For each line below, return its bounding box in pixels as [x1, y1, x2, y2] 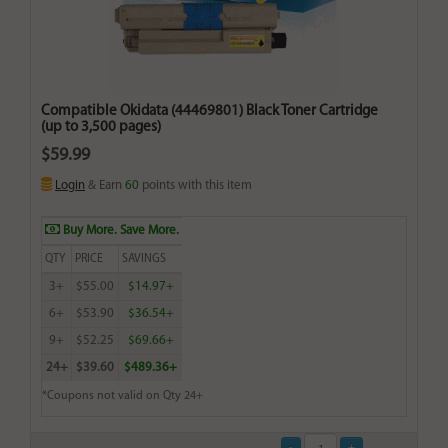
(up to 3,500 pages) [41, 120, 161, 136]
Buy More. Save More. [60, 224, 179, 238]
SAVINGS [122, 253, 166, 266]
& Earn [85, 179, 125, 193]
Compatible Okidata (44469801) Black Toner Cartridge [41, 104, 378, 120]
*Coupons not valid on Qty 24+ [42, 390, 203, 403]
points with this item [139, 179, 252, 193]
